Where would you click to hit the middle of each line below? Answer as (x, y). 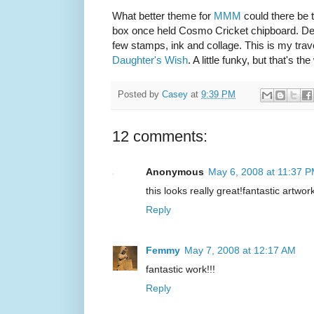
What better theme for (163, 15)
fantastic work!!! (180, 269)
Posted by (140, 95)
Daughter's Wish (150, 60)
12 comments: (160, 137)
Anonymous (175, 172)
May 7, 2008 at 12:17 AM (240, 251)
